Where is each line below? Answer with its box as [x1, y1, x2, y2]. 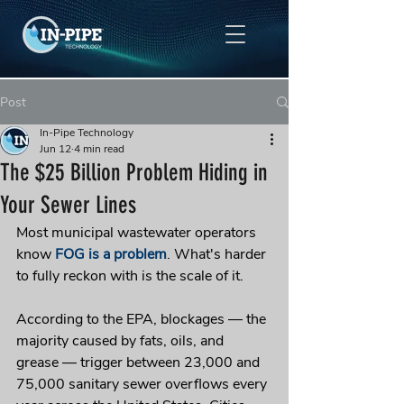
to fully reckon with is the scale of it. [16, 266, 243, 286]
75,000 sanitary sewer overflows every [16, 374, 271, 394]
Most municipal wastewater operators [16, 223, 260, 243]
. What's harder [167, 244, 270, 264]
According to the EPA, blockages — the [16, 309, 270, 329]
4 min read [74, 142, 124, 156]
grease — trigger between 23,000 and [16, 353, 263, 372]
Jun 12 [40, 142, 71, 156]
